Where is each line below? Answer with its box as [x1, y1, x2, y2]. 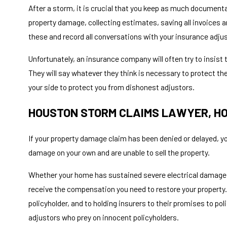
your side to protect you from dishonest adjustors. [28, 82, 195, 92]
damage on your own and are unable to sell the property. [28, 147, 210, 158]
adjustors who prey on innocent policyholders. [28, 212, 179, 222]
